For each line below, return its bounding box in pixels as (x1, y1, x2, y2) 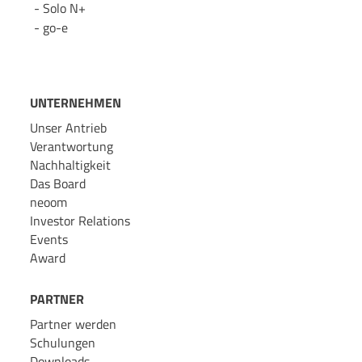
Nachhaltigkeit (29, 155, 111, 175)
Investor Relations (29, 211, 130, 231)
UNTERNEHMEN (29, 93, 121, 113)
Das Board (29, 174, 86, 194)
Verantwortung (29, 137, 113, 157)
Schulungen (29, 333, 95, 353)
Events (29, 229, 68, 250)
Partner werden (29, 314, 116, 335)
